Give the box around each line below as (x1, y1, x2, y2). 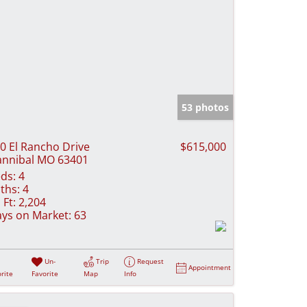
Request (137, 256, 164, 266)
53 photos (182, 100, 229, 114)
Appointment (188, 262, 232, 272)
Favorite (32, 268, 59, 278)
